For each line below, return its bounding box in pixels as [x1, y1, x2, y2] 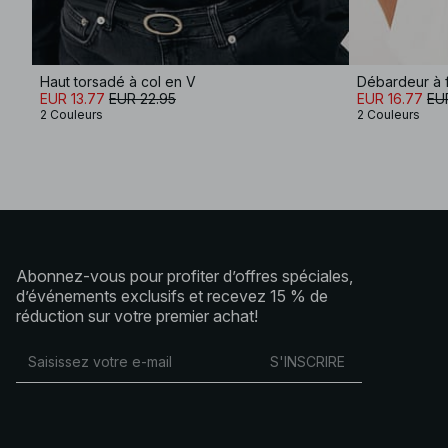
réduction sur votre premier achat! [16, 305, 258, 326]
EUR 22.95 [109, 89, 176, 107]
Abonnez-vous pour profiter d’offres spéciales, [16, 265, 353, 286]
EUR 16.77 [357, 89, 423, 107]
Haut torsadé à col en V [40, 72, 196, 90]
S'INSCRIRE [270, 353, 345, 370]
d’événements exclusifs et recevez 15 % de [16, 285, 328, 306]
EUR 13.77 [40, 89, 105, 107]
